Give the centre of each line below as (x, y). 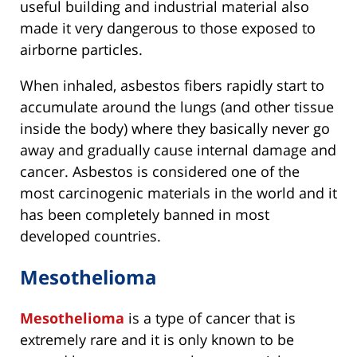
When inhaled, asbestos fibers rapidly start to (172, 85)
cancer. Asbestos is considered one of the (160, 171)
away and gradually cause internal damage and (178, 149)
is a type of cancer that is (210, 318)
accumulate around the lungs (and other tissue (177, 106)
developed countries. (90, 235)
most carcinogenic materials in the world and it (178, 192)
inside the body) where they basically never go (175, 128)
